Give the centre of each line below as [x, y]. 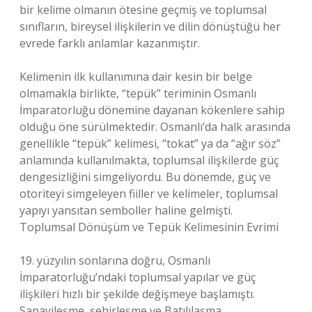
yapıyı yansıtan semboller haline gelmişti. [126, 210]
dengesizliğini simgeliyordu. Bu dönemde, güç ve [145, 177]
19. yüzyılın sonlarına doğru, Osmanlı [115, 260]
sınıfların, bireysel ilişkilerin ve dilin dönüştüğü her [150, 26]
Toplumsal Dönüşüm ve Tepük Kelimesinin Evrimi [149, 227]
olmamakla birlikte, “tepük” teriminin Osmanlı [138, 93]
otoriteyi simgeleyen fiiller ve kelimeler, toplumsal [149, 194]
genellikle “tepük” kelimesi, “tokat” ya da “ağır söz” [150, 143]
